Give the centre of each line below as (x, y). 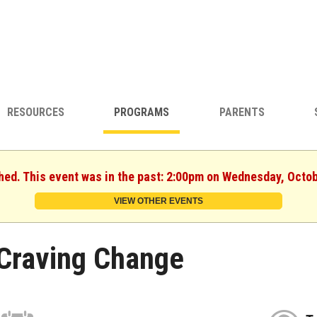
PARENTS (242, 113)
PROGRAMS (142, 113)
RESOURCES (35, 113)
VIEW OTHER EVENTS (158, 201)
